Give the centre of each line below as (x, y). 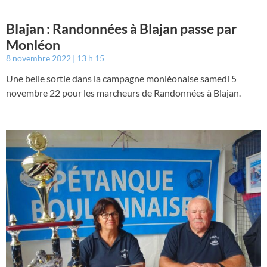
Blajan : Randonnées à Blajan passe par (121, 29)
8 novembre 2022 (39, 58)
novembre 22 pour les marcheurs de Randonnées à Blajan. (123, 93)
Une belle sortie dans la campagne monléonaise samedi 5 (121, 79)
